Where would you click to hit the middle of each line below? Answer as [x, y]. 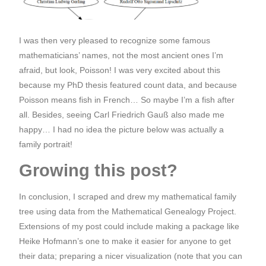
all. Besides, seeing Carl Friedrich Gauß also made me [122, 114]
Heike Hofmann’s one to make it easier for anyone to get [125, 241]
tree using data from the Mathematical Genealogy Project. [128, 212]
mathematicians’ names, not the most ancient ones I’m [121, 55]
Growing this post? [98, 170]
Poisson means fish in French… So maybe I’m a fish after [127, 99]
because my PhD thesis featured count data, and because [128, 85]
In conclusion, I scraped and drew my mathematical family [128, 197]
